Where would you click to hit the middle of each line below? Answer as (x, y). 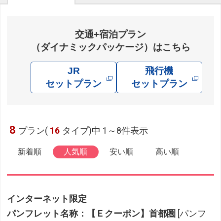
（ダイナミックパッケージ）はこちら (110, 47)
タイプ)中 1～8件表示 (105, 131)
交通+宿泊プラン (110, 35)
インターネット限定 (47, 199)
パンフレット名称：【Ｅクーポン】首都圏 (92, 213)
